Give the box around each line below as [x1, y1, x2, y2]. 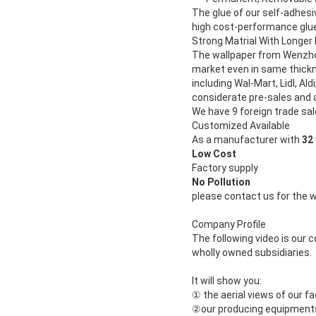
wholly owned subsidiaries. [192, 247, 312, 259]
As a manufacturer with [192, 134, 302, 146]
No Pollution [192, 176, 250, 188]
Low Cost [192, 148, 236, 160]
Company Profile [192, 219, 266, 231]
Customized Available [192, 120, 290, 132]
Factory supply [192, 162, 258, 174]
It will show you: [192, 275, 262, 287]
